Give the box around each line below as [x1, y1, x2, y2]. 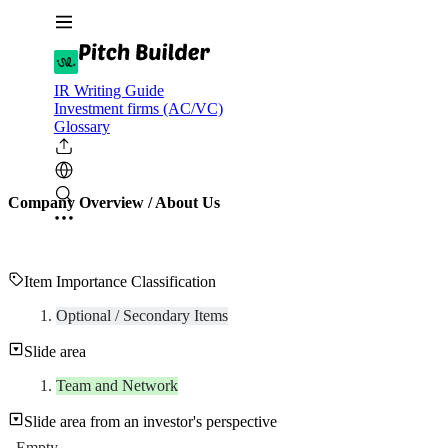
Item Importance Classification [24, 273, 216, 291]
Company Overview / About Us [8, 194, 220, 211]
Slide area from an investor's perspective [24, 413, 277, 431]
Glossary [53, 118, 110, 135]
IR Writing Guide [53, 82, 164, 99]
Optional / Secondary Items [56, 307, 228, 325]
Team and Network [56, 377, 178, 395]
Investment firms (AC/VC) [53, 100, 223, 117]
